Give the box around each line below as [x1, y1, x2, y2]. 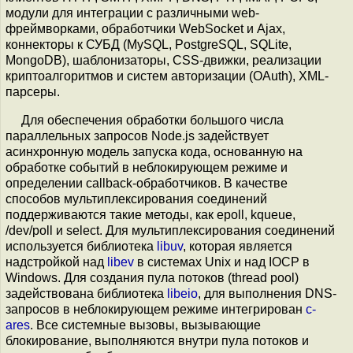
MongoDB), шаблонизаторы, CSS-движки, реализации [6, 53, 321, 67]
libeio [167, 286, 198, 300]
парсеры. [6, 84, 60, 98]
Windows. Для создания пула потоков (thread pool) [6, 270, 299, 284]
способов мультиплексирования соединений [6, 191, 267, 206]
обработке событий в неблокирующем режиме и [6, 160, 288, 174]
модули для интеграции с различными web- [6, 6, 259, 20]
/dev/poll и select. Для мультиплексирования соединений [6, 223, 335, 237]
